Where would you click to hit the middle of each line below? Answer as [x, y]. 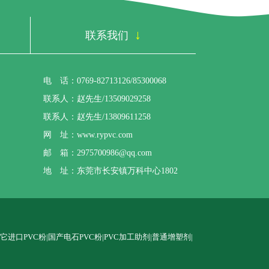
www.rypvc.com [105, 135]
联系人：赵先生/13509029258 [97, 99]
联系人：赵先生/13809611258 [97, 117]
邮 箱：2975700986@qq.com [98, 153]
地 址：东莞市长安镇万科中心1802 [110, 171]
